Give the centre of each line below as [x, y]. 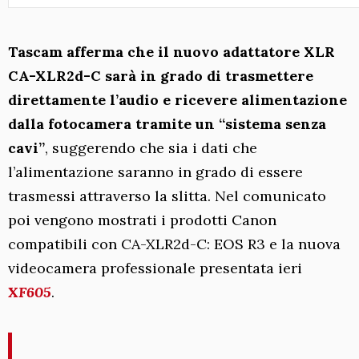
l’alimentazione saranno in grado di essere [155, 171]
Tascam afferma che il [89, 51]
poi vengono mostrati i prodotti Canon [142, 220]
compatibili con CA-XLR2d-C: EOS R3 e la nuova [174, 244]
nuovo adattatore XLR [254, 51]
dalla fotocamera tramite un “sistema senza [167, 123]
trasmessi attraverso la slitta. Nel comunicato [167, 196]
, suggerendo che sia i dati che [151, 147]
